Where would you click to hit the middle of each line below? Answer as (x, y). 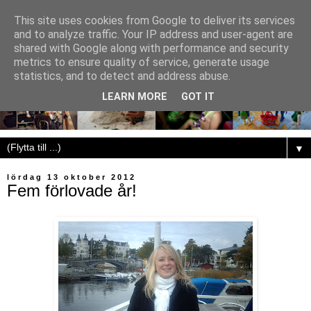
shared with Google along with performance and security (151, 48)
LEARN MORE (135, 97)
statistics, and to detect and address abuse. (122, 76)
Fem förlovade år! (72, 190)
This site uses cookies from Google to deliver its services (154, 20)
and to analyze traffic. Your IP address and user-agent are (153, 34)
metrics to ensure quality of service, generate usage (142, 62)
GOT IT (198, 97)
